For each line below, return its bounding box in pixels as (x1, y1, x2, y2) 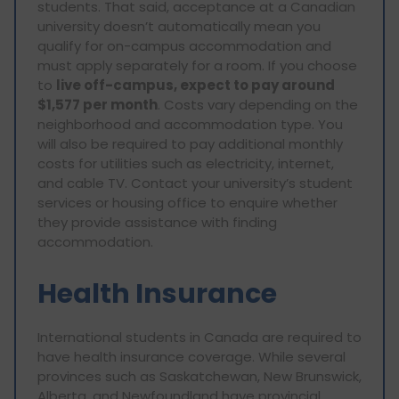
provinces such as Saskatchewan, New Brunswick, (37, 366, 362, 386)
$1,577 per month (37, 94, 158, 114)
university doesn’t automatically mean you (37, 16, 321, 36)
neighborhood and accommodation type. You (37, 114, 343, 134)
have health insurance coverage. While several (37, 346, 346, 366)
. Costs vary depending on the (158, 94, 358, 114)
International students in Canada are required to (37, 327, 362, 346)
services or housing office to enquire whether (37, 192, 338, 212)
